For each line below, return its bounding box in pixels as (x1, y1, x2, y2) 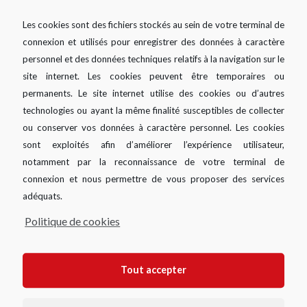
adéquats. (23, 190, 62, 201)
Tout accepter (121, 264, 186, 276)
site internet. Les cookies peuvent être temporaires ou (23, 70, 284, 82)
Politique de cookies (25, 214, 121, 228)
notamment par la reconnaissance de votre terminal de (23, 156, 284, 167)
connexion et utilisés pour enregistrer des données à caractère (23, 36, 284, 47)
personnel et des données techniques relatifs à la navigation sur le (23, 53, 284, 64)
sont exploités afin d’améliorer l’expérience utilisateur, (23, 138, 284, 150)
